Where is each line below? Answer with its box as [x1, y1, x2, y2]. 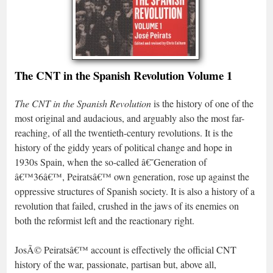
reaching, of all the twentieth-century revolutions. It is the [15, 126, 233, 139]
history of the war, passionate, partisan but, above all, [15, 258, 216, 271]
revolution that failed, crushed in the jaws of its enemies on [15, 199, 239, 212]
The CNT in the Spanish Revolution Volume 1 [15, 67, 232, 83]
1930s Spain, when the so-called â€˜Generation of [15, 155, 207, 168]
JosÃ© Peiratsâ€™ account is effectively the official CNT [15, 243, 236, 256]
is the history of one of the [151, 97, 253, 110]
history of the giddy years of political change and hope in [15, 141, 232, 154]
